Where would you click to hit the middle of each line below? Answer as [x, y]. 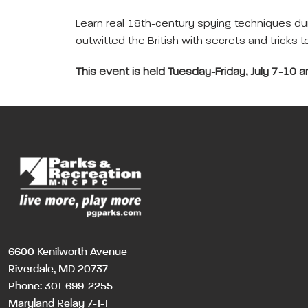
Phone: [26, 287]
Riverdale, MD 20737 [58, 269]
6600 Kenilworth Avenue [68, 252]
